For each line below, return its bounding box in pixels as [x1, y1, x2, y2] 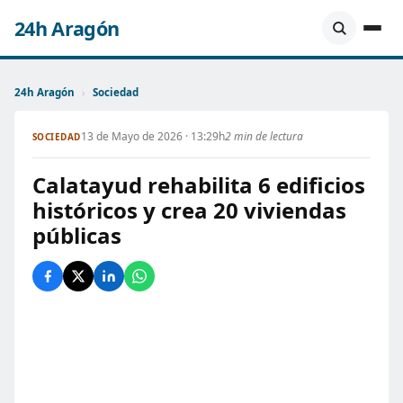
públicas [32, 220, 121, 250]
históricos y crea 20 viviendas [32, 195, 346, 225]
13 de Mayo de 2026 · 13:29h [80, 129, 225, 144]
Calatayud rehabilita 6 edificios [32, 170, 365, 200]
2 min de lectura [224, 129, 303, 144]
